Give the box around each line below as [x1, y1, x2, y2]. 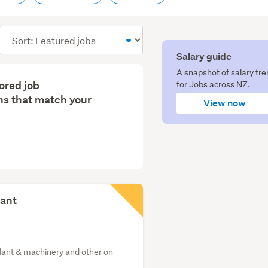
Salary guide [176, 50, 232, 63]
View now [203, 96, 248, 109]
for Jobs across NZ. [176, 79, 250, 90]
